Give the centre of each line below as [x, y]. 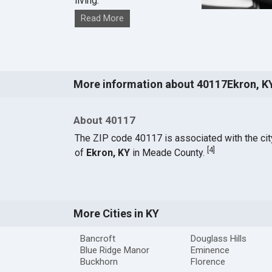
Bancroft [97, 239]
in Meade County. [168, 153]
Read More [102, 19]
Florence [208, 262]
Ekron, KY [108, 153]
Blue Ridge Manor [114, 250]
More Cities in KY [116, 214]
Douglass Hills [218, 239]
